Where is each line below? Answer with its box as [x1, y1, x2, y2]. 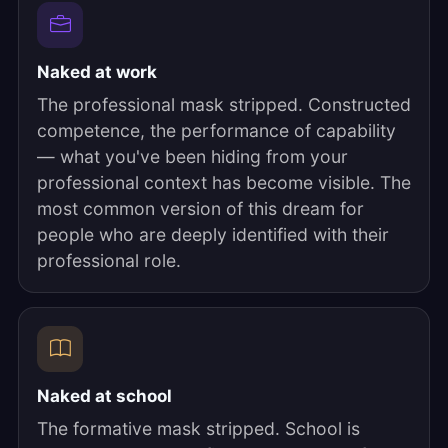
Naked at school [37, 386, 172, 406]
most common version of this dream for [37, 198, 364, 219]
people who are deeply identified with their [37, 224, 389, 245]
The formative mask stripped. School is [37, 418, 360, 439]
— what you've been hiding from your [37, 146, 348, 167]
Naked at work [37, 62, 157, 82]
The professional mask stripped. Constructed [37, 94, 411, 115]
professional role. [37, 250, 181, 271]
